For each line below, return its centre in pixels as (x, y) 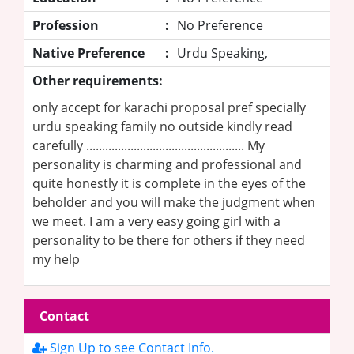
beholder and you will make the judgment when (174, 202)
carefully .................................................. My (149, 145)
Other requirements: (98, 80)
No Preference (220, 25)
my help (56, 259)
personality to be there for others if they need (169, 240)
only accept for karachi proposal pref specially (169, 107)
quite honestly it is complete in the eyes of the (169, 183)
